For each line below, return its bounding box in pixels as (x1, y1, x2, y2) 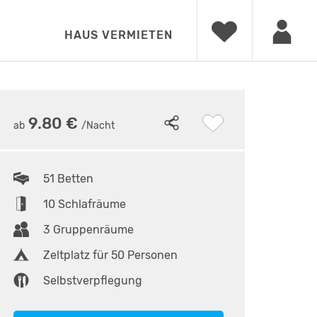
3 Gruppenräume (43, 223, 134, 236)
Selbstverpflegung (43, 274, 143, 287)
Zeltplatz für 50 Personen (43, 248, 178, 262)
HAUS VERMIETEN (64, 28, 173, 42)
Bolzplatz (28, 82, 74, 94)
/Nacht (81, 120, 115, 132)
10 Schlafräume (43, 197, 127, 211)
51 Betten (43, 172, 94, 185)
